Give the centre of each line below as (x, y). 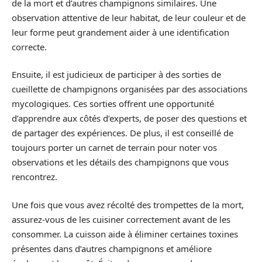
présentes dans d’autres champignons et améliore (112, 248)
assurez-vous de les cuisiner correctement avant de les (121, 219)
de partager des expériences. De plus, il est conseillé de (123, 133)
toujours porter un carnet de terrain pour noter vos (114, 147)
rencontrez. (35, 177)
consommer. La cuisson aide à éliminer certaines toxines (125, 234)
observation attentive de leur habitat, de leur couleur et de (129, 17)
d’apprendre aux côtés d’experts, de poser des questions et (129, 118)
